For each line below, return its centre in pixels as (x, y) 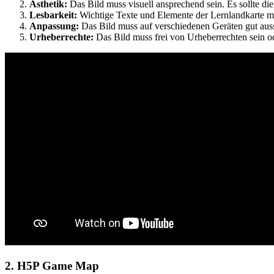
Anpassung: (54, 26)
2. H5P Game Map (52, 265)
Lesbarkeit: (53, 15)
